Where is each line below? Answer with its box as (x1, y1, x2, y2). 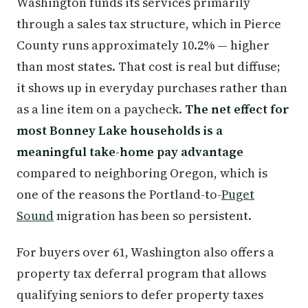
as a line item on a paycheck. (16, 100, 185, 118)
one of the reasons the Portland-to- (16, 186, 221, 203)
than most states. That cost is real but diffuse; (16, 58, 280, 75)
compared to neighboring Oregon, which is (16, 164, 267, 181)
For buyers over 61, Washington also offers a (16, 243, 274, 261)
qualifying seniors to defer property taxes (16, 286, 263, 303)
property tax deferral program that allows (16, 265, 266, 282)
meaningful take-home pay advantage (16, 143, 243, 160)
